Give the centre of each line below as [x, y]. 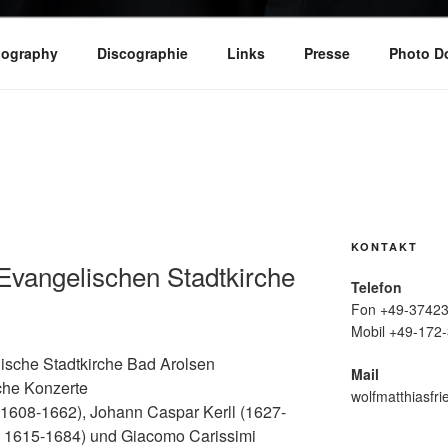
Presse [326, 53]
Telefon [376, 287]
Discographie [142, 53]
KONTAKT [384, 246]
